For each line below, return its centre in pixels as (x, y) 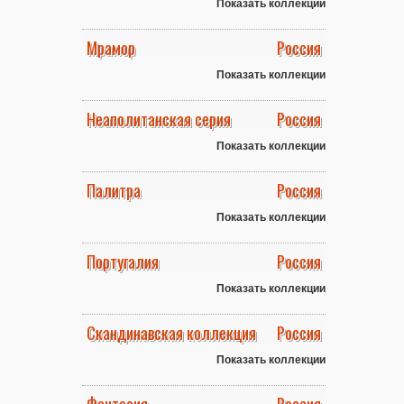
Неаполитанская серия (159, 119)
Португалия (123, 262)
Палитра (114, 190)
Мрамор (111, 48)
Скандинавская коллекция (171, 333)
